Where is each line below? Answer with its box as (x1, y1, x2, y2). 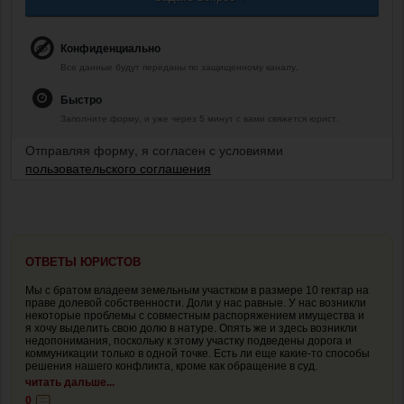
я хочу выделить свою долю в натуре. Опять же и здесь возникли (25, 321, 357, 335)
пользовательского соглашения (25, 158, 211, 177)
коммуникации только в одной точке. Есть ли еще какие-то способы (25, 346, 370, 360)
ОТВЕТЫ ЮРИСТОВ (25, 254, 141, 269)
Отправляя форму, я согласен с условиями (25, 140, 283, 159)
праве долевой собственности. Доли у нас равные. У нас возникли (25, 296, 366, 309)
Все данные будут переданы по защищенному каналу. (60, 60, 298, 73)
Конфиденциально (60, 39, 161, 56)
